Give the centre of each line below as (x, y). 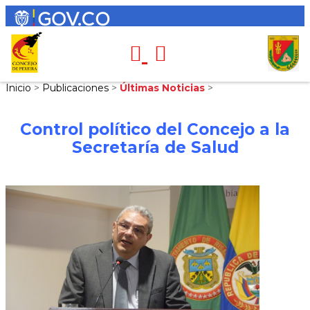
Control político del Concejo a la (155, 129)
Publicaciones (77, 88)
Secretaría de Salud (155, 147)
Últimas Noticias (164, 88)
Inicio (20, 88)
